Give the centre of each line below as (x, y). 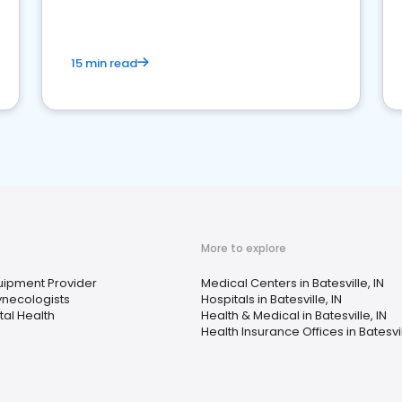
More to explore (244, 248)
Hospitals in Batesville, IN (271, 299)
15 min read (104, 63)
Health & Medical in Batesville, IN (294, 315)
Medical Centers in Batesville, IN (293, 283)
